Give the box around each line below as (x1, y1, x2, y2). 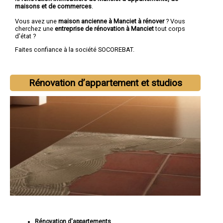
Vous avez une (15, 17, 58, 25)
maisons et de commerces (15, 2, 92, 10)
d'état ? (15, 32, 36, 40)
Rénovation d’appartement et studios (28, 77, 182, 89)
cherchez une (15, 24, 55, 32)
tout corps (155, 24, 185, 32)
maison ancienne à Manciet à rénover (58, 17, 164, 25)
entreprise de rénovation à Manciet (55, 24, 155, 32)
